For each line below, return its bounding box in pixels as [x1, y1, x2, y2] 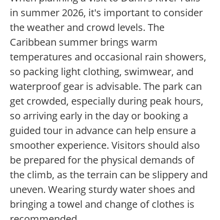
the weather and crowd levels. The [10, 21, 165, 34]
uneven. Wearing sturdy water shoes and [10, 183, 195, 196]
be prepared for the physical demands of [10, 153, 194, 167]
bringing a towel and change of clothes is [10, 197, 194, 211]
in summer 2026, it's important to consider [10, 6, 203, 20]
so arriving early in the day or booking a [10, 109, 188, 123]
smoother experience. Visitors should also [10, 138, 200, 152]
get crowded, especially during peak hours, [10, 94, 203, 108]
